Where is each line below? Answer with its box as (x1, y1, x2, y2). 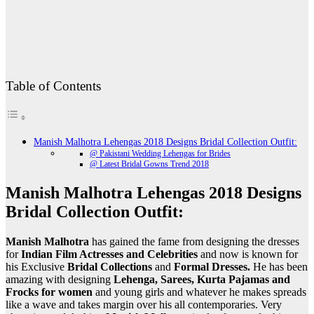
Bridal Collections (64, 260, 155, 273)
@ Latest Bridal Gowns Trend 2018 (90, 159, 209, 169)
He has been (250, 260, 308, 273)
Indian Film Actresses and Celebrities (21, 247, 200, 260)
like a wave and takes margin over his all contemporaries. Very (6, 298, 282, 310)
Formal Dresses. (171, 260, 250, 273)
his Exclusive (6, 260, 64, 273)
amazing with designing (6, 273, 114, 285)
